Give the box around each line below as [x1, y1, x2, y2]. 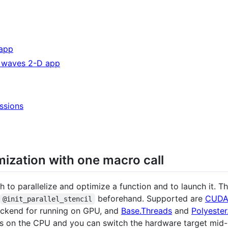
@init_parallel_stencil [3, 194, 93, 203]
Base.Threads [121, 205, 172, 216]
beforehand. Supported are [95, 193, 205, 204]
